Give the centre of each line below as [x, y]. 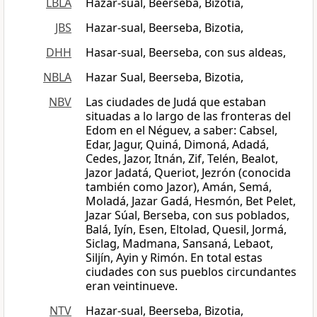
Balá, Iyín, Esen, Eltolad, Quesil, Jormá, [186, 230]
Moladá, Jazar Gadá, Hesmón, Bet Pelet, [191, 201]
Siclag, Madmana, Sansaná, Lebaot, [179, 244]
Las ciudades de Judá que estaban [176, 102]
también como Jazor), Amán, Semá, [179, 187]
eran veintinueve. [132, 286]
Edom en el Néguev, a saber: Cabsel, [181, 131]
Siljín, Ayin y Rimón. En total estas [174, 258]
